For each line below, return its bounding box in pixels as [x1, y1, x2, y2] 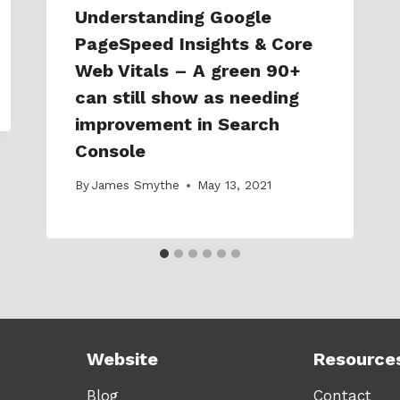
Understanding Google [75, 5, 271, 28]
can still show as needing [75, 86, 299, 108]
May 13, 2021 [197, 178, 272, 193]
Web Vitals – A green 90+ [75, 59, 301, 81]
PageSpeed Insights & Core [75, 32, 312, 54]
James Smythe [92, 178, 180, 193]
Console [75, 139, 146, 162]
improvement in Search [75, 112, 279, 135]
